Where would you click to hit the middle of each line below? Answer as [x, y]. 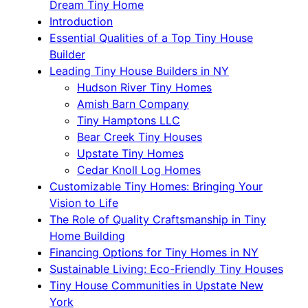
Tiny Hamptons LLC [129, 121]
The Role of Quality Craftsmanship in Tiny [158, 220]
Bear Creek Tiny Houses [140, 137]
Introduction [81, 22]
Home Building [87, 236]
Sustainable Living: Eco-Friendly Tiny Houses [166, 269]
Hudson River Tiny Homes [144, 88]
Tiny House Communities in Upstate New [156, 286]
